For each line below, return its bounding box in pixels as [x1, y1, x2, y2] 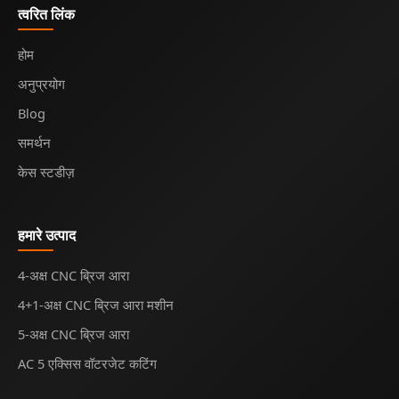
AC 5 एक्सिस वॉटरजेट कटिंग [18, 354, 157, 373]
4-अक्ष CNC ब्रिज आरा [18, 266, 129, 285]
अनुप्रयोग [18, 75, 65, 94]
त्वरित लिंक [18, 4, 75, 25]
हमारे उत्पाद [18, 225, 76, 246]
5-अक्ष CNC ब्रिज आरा [18, 325, 129, 344]
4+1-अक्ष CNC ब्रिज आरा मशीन [18, 296, 174, 314]
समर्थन [18, 134, 51, 152]
